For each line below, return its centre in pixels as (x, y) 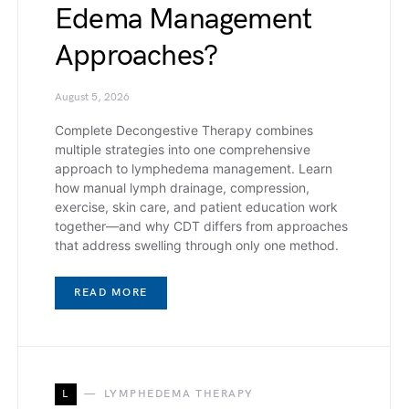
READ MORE (111, 293)
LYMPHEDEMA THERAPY (178, 394)
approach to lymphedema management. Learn (194, 169)
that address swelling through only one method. (197, 246)
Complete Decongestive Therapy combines (184, 131)
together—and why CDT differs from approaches (201, 226)
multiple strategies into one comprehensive (183, 150)
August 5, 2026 (92, 98)
